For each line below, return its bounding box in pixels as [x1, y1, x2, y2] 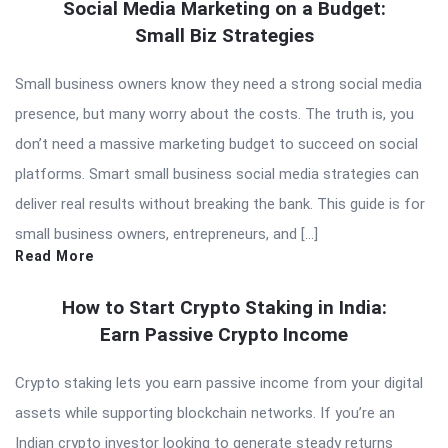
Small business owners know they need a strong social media [15, 75, 422, 94]
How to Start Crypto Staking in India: [61, 296, 387, 320]
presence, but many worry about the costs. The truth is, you [15, 105, 414, 124]
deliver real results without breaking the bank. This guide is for [15, 195, 425, 214]
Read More [15, 248, 95, 265]
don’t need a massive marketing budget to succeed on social [15, 135, 418, 154]
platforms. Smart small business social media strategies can [15, 165, 419, 184]
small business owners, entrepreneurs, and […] [15, 225, 318, 244]
